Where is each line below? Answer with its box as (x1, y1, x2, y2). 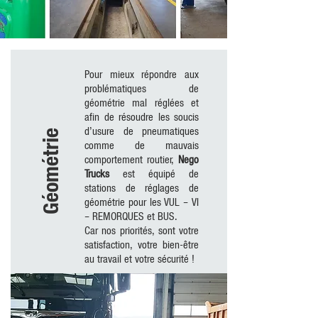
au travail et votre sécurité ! (84, 252, 194, 265)
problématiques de (84, 82, 199, 94)
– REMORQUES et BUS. (84, 209, 177, 222)
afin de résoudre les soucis (84, 110, 199, 123)
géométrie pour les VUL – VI (84, 195, 199, 208)
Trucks (84, 167, 109, 180)
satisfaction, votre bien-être (84, 238, 199, 251)
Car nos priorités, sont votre (84, 224, 199, 236)
